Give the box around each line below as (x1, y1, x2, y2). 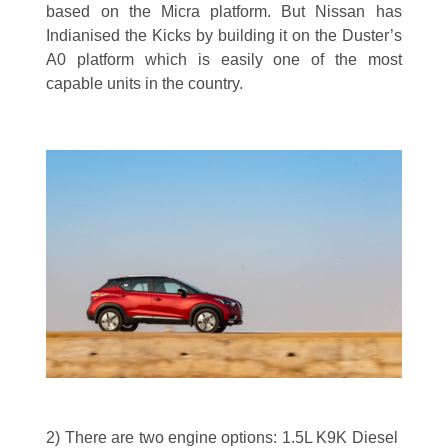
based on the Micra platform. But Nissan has (46, 3, 402, 21)
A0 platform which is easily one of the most (46, 51, 402, 69)
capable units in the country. (46, 75, 244, 93)
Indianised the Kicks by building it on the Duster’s (46, 27, 402, 45)
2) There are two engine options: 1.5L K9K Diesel (46, 428, 402, 446)
